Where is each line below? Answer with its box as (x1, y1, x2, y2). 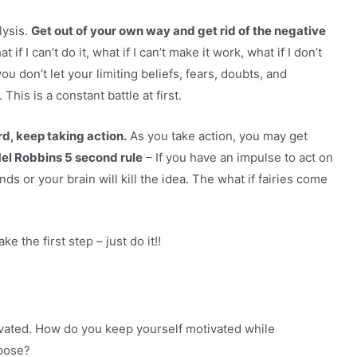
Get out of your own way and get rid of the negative (31, 22, 326, 38)
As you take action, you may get (127, 127, 308, 143)
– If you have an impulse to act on (143, 149, 333, 165)
